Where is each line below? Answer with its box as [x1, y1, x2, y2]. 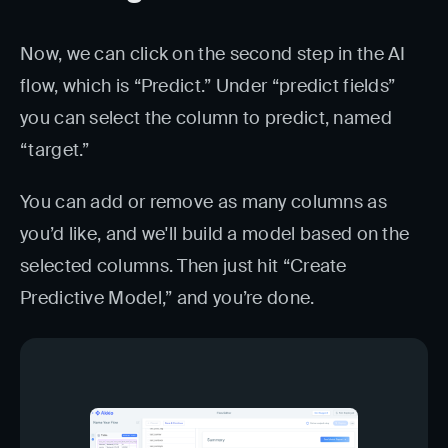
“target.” [20, 137, 90, 162]
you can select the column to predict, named [20, 105, 392, 130]
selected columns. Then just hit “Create [20, 253, 347, 278]
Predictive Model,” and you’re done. [20, 285, 315, 310]
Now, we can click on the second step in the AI [20, 41, 406, 66]
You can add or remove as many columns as [20, 189, 387, 214]
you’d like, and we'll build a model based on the [20, 221, 410, 246]
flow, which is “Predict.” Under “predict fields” [20, 73, 396, 98]
